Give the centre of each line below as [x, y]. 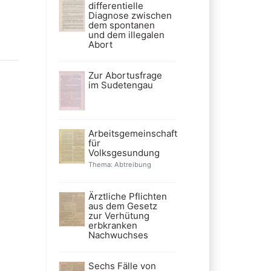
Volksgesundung [124, 152]
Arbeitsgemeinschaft [132, 133]
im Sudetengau [120, 85]
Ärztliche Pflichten [127, 196]
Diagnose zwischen [130, 15]
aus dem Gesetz [122, 206]
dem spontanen [121, 25]
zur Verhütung [119, 215]
